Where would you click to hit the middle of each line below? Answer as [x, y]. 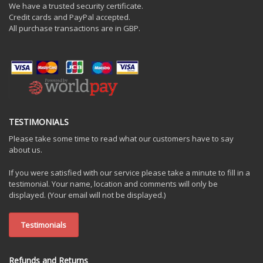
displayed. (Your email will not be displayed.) [87, 195]
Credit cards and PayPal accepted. [70, 17]
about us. [26, 150]
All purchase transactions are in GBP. [75, 28]
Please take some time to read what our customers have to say [121, 139]
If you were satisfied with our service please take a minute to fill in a [129, 173]
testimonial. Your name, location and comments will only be [113, 184]
